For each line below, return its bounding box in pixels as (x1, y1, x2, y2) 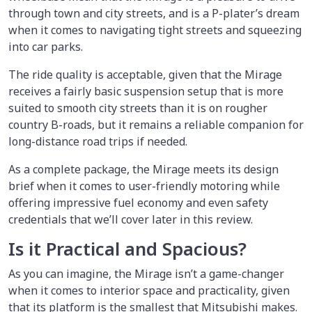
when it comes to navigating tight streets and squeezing (8, 22, 302, 38)
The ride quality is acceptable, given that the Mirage (8, 66, 282, 82)
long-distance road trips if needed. (8, 133, 190, 149)
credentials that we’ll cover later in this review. (8, 211, 256, 227)
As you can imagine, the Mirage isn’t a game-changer (8, 265, 284, 281)
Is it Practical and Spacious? (8, 236, 251, 261)
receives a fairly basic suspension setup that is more (8, 83, 283, 99)
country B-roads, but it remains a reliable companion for (8, 116, 304, 132)
